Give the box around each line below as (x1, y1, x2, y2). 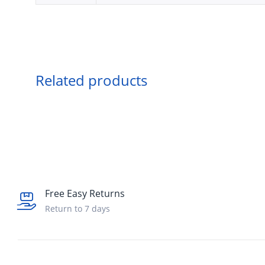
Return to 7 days (45, 203, 110, 215)
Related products (35, 70, 147, 91)
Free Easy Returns (45, 187, 125, 201)
